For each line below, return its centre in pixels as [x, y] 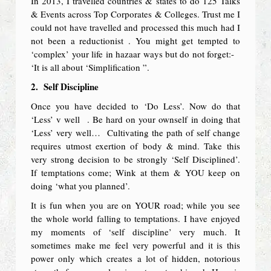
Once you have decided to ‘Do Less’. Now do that [135, 106]
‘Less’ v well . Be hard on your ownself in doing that [135, 119]
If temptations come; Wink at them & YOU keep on [135, 172]
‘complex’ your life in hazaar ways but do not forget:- [135, 54]
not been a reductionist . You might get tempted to [135, 40]
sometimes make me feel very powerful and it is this [135, 245]
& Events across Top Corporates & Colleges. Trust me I [135, 14]
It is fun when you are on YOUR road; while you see [135, 205]
